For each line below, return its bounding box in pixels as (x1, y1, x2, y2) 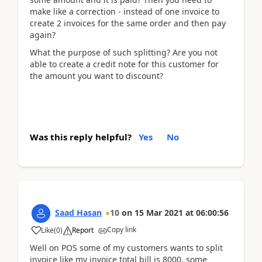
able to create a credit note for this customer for (30, 58, 219, 70)
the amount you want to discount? (30, 70, 163, 81)
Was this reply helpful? (30, 130, 132, 143)
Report (72, 225, 94, 235)
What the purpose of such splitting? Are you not (30, 47, 218, 58)
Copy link (107, 224, 136, 235)
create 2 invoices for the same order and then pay (30, 17, 226, 29)
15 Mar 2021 (135, 206, 183, 218)
